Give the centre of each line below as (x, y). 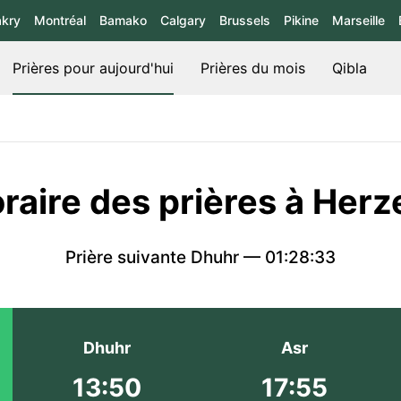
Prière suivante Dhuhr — (165, 257)
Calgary (183, 20)
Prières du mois (253, 68)
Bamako (123, 20)
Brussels (245, 20)
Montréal (60, 20)
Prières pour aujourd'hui (94, 68)
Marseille (358, 20)
